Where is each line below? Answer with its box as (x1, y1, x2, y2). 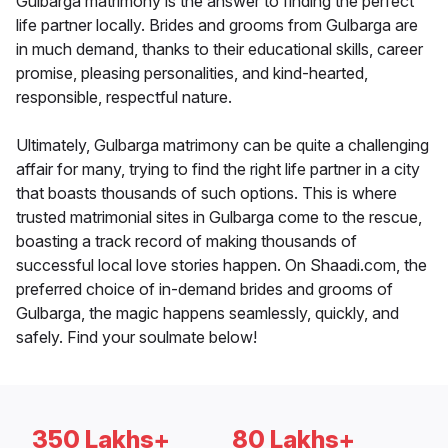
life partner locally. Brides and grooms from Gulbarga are (16, 15, 418, 36)
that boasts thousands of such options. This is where (16, 183, 397, 204)
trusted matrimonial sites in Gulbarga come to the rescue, (16, 207, 422, 228)
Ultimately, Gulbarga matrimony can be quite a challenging (16, 135, 429, 156)
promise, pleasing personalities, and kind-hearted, (16, 63, 368, 84)
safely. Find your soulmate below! (16, 327, 257, 348)
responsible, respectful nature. (16, 87, 232, 108)
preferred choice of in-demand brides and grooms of (16, 279, 393, 300)
